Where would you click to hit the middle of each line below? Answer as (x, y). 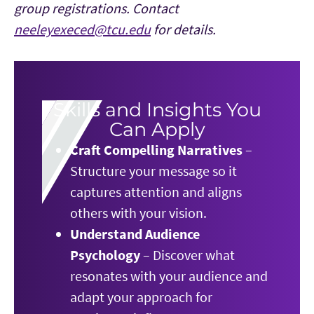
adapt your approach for (141, 297)
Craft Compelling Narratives (156, 150)
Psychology (105, 255)
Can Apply (157, 129)
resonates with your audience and (169, 276)
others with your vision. (138, 213)
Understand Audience (135, 234)
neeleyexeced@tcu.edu (82, 29)
